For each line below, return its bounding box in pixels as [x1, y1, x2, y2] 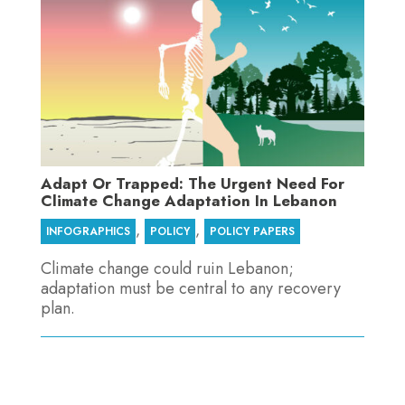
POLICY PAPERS [209, 223, 295, 240]
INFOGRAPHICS [45, 223, 130, 240]
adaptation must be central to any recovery [40, 277, 341, 300]
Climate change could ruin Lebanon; [40, 257, 294, 280]
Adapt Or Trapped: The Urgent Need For [40, 173, 344, 194]
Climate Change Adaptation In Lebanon [40, 190, 337, 212]
